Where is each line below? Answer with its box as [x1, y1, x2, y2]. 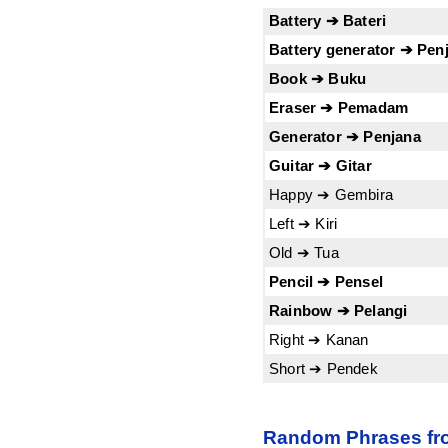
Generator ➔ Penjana [269, 127, 421, 145]
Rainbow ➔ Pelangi [269, 301, 408, 319]
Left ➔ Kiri [269, 214, 338, 232]
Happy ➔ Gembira [269, 185, 393, 203]
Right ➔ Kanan [269, 330, 369, 348]
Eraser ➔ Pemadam [269, 98, 409, 116]
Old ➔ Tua [269, 243, 339, 261]
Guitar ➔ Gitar [269, 156, 372, 174]
